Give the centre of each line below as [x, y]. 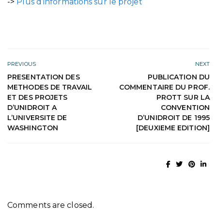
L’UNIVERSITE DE [37, 118]
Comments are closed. [51, 205]
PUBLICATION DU [178, 77]
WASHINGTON [33, 128]
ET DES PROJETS [38, 98]
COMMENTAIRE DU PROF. [164, 87]
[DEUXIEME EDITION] [173, 128]
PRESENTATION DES [44, 77]
